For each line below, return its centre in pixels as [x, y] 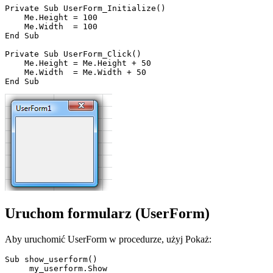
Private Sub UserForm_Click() [73, 54]
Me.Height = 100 [51, 17]
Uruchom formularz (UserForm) [107, 213]
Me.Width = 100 [51, 26]
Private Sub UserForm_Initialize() [85, 8]
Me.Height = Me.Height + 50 [78, 63]
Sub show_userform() [51, 259]
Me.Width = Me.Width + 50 [76, 72]
